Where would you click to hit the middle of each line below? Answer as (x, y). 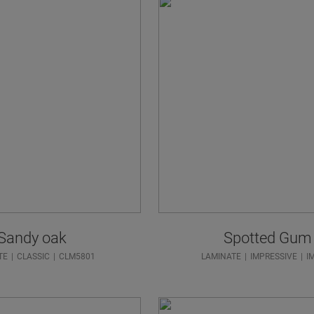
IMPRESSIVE (273, 256)
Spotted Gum (268, 238)
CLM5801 (77, 256)
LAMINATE (221, 256)
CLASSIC (34, 256)
